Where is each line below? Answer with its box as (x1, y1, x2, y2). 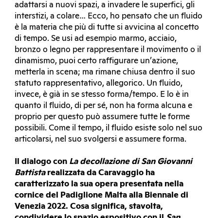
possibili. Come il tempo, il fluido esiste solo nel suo (15, 124, 202, 132)
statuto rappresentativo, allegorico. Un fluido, (15, 79, 182, 88)
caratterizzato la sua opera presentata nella (15, 180, 183, 188)
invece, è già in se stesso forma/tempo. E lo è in (15, 91, 189, 99)
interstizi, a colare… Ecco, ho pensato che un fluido (15, 12, 202, 20)
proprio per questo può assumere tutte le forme (15, 113, 190, 121)
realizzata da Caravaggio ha (45, 169, 155, 177)
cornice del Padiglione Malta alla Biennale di (15, 191, 188, 200)
